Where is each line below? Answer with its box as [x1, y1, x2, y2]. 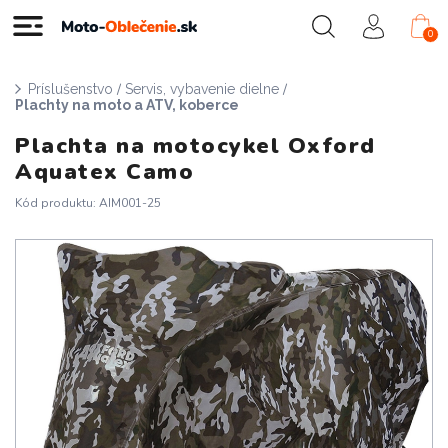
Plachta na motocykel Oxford [15, 131, 376, 161]
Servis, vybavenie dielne [125, 81, 279, 97]
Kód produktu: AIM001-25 [15, 195, 161, 211]
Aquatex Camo [15, 157, 194, 187]
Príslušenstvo [28, 81, 113, 97]
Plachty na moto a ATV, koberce [15, 97, 239, 113]
